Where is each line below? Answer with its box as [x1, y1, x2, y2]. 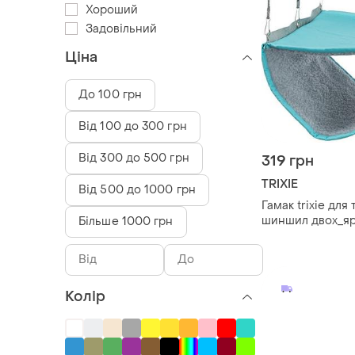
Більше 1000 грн [78, 213, 174, 229]
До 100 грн [78, 86, 142, 102]
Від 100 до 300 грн [78, 118, 187, 134]
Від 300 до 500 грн [78, 150, 189, 166]
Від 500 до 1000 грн [78, 181, 196, 197]
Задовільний [86, 21, 157, 36]
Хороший [86, 2, 138, 17]
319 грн [261, 152, 314, 171]
